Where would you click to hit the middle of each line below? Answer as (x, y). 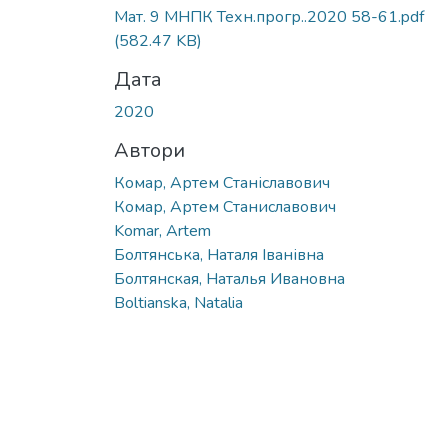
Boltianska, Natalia (178, 302)
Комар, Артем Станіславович (222, 182)
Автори (149, 150)
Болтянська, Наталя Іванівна (219, 254)
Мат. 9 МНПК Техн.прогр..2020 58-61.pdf (269, 16)
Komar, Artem (162, 230)
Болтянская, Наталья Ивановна (229, 278)
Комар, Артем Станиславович (225, 206)
